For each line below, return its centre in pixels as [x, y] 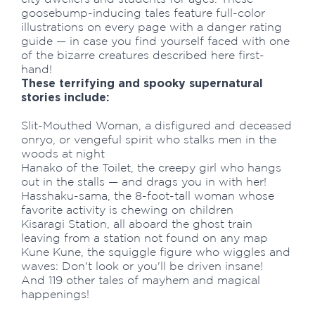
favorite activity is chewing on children [127, 210]
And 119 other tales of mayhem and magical [141, 280]
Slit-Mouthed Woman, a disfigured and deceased [156, 125]
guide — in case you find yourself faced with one [155, 41]
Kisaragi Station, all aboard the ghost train [137, 224]
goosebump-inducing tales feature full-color [143, 13]
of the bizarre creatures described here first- [143, 55]
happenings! [55, 294]
